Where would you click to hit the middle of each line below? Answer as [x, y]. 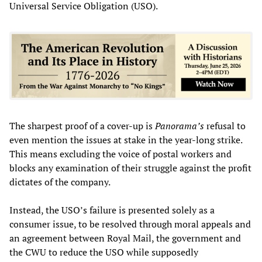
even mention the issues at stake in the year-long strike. [126, 140]
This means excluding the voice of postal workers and [120, 154]
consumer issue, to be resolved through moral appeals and [130, 224]
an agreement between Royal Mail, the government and [125, 238]
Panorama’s [180, 126]
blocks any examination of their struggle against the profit [130, 168]
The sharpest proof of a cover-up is [82, 126]
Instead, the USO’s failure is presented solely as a [112, 210]
